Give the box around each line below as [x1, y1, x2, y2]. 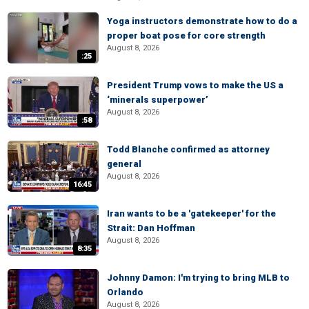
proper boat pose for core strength [107, 30, 266, 41]
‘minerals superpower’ [107, 94, 208, 105]
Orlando [107, 287, 143, 297]
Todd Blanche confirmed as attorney [107, 144, 270, 154]
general [107, 159, 141, 169]
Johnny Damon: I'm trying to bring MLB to [107, 272, 290, 283]
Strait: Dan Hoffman [107, 223, 195, 233]
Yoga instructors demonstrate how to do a [107, 16, 297, 26]
